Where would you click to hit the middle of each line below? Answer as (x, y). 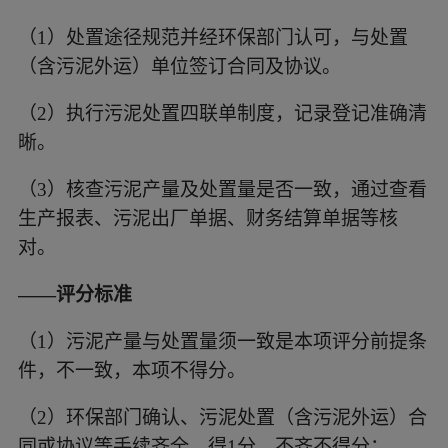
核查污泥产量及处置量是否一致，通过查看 (246, 189)
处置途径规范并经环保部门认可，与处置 (236, 38)
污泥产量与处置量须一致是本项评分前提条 (246, 341)
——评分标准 (74, 294)
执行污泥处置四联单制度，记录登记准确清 (246, 114)
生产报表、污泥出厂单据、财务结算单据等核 (207, 218)
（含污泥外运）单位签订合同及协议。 (179, 67)
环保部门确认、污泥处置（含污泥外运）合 (246, 417)
